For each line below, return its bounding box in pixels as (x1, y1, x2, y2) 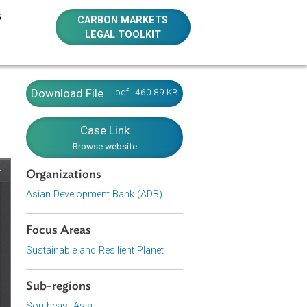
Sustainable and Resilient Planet (97, 271, 250, 285)
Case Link (157, 136, 212, 153)
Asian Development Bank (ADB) (97, 209, 249, 223)
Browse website (148, 156, 221, 169)
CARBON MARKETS (154, 15, 256, 29)
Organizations (97, 186, 181, 201)
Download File (102, 96, 184, 112)
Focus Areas (97, 249, 170, 263)
